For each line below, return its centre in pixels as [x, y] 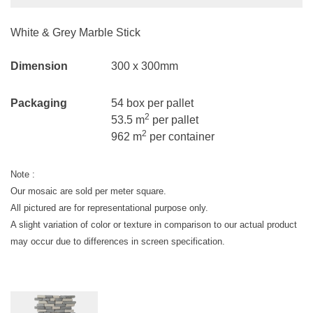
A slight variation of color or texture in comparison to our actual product [154, 225]
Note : [23, 175]
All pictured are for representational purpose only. [109, 208]
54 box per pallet [152, 103]
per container [181, 137]
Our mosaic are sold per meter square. [88, 191]
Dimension [39, 66]
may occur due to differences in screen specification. [118, 242]
